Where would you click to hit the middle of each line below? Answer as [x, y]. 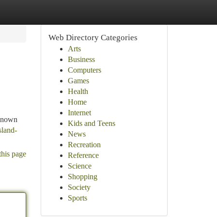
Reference [83, 155]
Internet [79, 113]
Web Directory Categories [93, 38]
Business [81, 59]
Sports [77, 198]
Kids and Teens [91, 123]
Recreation [84, 145]
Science [79, 166]
